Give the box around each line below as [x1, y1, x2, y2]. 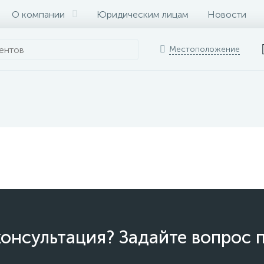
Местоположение [169, 44, 240, 54]
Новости [207, 8, 246, 20]
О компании [12, 8, 65, 20]
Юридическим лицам [97, 8, 189, 20]
